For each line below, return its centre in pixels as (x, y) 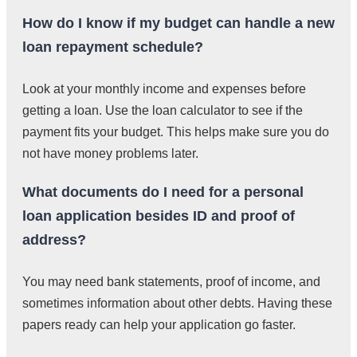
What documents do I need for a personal (163, 192)
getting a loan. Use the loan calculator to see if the (163, 111)
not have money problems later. (110, 154)
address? (54, 240)
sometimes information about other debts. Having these (177, 304)
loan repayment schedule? (113, 47)
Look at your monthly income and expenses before (164, 89)
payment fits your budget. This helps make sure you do (176, 132)
